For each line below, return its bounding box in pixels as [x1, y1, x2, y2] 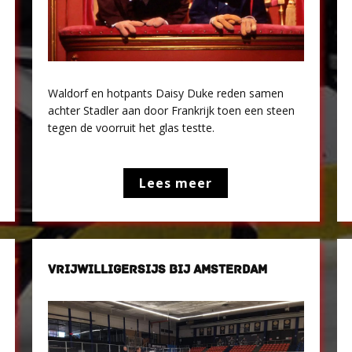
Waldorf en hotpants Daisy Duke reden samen [48, 86, 284, 101]
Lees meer [139, 174, 213, 192]
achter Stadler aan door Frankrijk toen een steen [48, 103, 295, 118]
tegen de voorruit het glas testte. [48, 120, 215, 135]
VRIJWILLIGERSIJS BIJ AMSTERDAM [48, 262, 268, 277]
